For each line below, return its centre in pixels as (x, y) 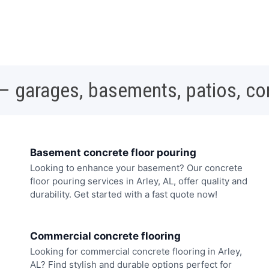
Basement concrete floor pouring (113, 153)
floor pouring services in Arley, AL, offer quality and (139, 181)
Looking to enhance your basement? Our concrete (136, 168)
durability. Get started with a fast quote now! (124, 195)
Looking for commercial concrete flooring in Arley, (136, 251)
